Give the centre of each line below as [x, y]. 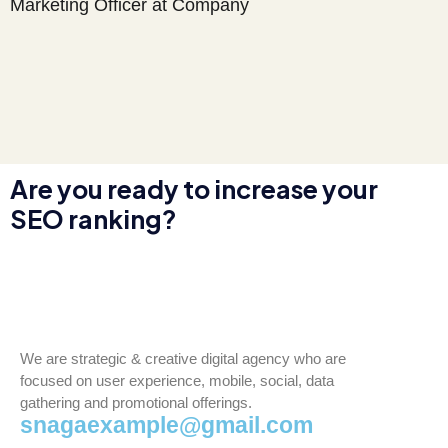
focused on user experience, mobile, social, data [177, 381]
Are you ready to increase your [194, 189]
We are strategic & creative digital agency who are [183, 359]
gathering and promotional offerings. [136, 403]
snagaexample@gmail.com [166, 425]
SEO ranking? [93, 219]
